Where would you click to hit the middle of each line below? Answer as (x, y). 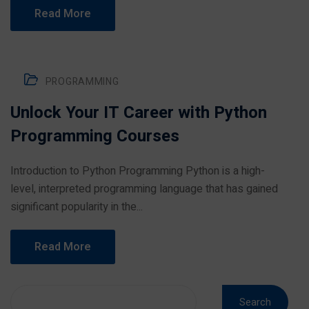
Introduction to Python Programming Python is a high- (138, 171)
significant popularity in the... (77, 207)
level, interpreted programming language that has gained (144, 189)
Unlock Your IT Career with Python (139, 113)
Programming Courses (95, 136)
